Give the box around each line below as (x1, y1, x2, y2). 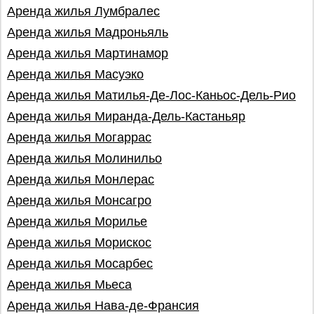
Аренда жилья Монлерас (7, 172, 154, 186)
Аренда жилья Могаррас (7, 130, 151, 144)
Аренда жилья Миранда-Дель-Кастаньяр (7, 109, 245, 123)
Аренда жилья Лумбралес (7, 4, 160, 18)
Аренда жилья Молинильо (7, 151, 162, 165)
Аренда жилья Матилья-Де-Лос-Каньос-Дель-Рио (7, 88, 296, 102)
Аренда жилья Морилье (7, 214, 147, 228)
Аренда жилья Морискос (7, 235, 151, 250)
